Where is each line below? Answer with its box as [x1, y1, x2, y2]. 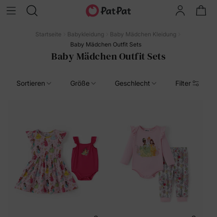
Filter [175, 79, 191, 87]
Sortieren [16, 79, 45, 87]
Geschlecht [115, 79, 150, 87]
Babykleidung [67, 31, 104, 38]
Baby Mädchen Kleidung [109, 31, 176, 38]
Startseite [35, 31, 62, 38]
